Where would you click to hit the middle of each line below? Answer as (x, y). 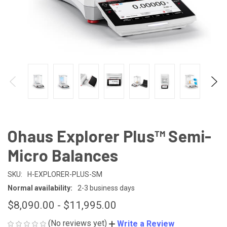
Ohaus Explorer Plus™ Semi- (110, 136)
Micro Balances (63, 155)
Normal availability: (40, 188)
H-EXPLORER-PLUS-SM (65, 174)
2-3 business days (106, 188)
